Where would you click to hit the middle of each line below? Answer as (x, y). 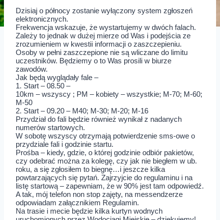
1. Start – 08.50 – (43, 86)
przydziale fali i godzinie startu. (65, 144)
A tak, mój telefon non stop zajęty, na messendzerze (99, 194)
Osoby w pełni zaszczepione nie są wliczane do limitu (102, 52)
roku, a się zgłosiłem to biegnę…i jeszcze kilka (90, 169)
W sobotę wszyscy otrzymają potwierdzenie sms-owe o (105, 136)
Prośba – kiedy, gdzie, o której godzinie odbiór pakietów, (105, 152)
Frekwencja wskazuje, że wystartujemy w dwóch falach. (106, 27)
